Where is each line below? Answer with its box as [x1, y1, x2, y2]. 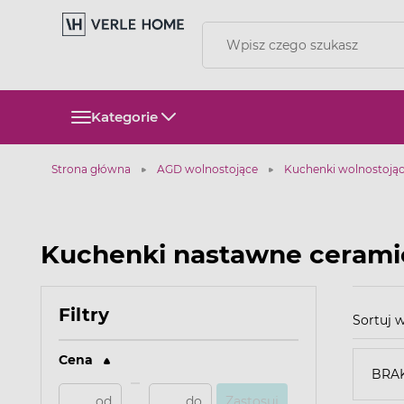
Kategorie [90, 108, 158, 125]
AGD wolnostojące [157, 162, 258, 176]
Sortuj [353, 312, 391, 328]
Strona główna [51, 162, 131, 176]
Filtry [59, 304, 109, 326]
